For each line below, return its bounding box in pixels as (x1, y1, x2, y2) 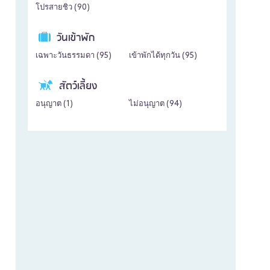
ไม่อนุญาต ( (129, 99, 169, 109)
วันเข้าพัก (57, 29, 95, 48)
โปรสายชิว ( (36, 3, 77, 13)
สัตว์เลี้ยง (59, 77, 97, 96)
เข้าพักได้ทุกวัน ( (129, 51, 185, 61)
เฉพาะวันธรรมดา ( (36, 51, 99, 61)
